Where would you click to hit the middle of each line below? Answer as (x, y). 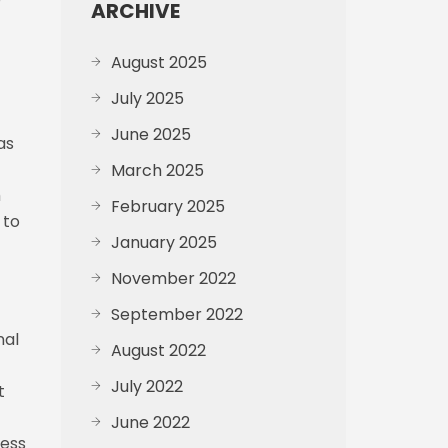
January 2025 (164, 242)
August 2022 (158, 350)
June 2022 (150, 422)
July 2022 (147, 386)
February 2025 (168, 206)
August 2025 (159, 62)
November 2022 (173, 278)
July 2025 (147, 98)
